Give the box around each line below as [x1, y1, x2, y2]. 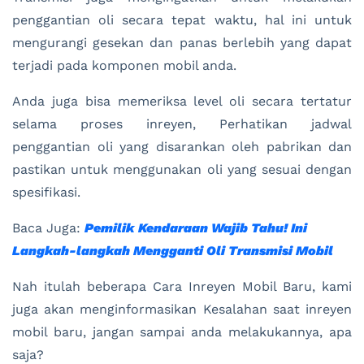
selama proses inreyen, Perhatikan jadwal [12, 115, 352, 132]
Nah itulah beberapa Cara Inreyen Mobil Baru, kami [12, 278, 352, 294]
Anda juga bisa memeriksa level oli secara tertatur [12, 93, 352, 109]
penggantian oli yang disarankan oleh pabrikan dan [12, 138, 352, 154]
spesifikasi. [12, 184, 80, 200]
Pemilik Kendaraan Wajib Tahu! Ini [84, 219, 307, 236]
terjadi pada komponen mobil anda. [12, 57, 236, 73]
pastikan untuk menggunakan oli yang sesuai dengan [12, 161, 352, 177]
